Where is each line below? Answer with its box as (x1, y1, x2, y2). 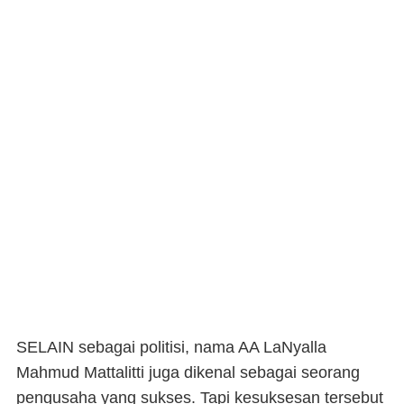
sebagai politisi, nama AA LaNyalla (74, 338, 326, 357)
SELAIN (16, 338, 74, 357)
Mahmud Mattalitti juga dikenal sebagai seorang (16, 363, 360, 382)
